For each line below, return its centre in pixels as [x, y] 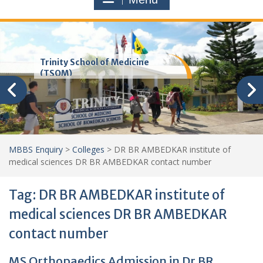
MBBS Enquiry [36, 149]
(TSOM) [56, 73]
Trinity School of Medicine [95, 62]
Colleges [88, 149]
